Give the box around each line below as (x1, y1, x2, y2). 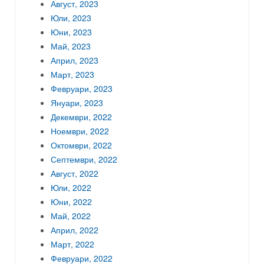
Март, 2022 (51, 237, 94, 250)
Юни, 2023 (51, 25, 92, 38)
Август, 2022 (51, 167, 98, 179)
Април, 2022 (51, 223, 98, 236)
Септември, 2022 (51, 153, 117, 165)
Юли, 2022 (51, 181, 91, 193)
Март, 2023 (51, 68, 94, 80)
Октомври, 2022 (51, 138, 112, 151)
